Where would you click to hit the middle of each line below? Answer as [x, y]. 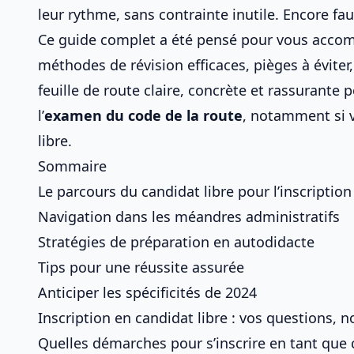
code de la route [185, 115]
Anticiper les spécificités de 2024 [147, 292]
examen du [86, 115]
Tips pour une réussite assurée [141, 267]
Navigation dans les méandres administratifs [189, 217]
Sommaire [72, 166]
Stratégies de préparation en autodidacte [176, 242]
